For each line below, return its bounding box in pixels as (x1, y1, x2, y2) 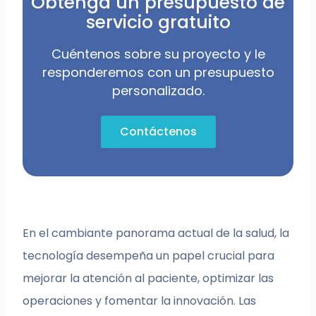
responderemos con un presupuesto (42, 63, 274, 82)
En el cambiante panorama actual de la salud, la (23, 225, 290, 242)
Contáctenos (119, 123, 197, 140)
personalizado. (111, 82, 205, 100)
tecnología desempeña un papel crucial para (23, 248, 275, 265)
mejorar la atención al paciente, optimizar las (23, 270, 274, 287)
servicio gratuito (85, 10, 231, 35)
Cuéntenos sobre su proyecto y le (51, 45, 265, 63)
